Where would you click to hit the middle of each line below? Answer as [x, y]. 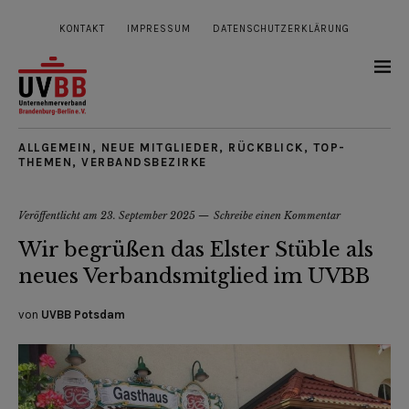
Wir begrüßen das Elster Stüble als [196, 250]
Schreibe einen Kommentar [277, 216]
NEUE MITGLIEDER [160, 148]
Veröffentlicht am [59, 216]
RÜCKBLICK [266, 148]
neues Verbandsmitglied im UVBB [194, 277]
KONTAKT [82, 29]
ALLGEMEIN [55, 148]
